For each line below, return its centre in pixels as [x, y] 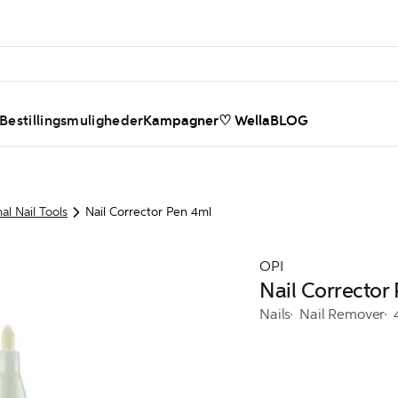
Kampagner [181, 121]
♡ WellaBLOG [264, 121]
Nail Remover [342, 314]
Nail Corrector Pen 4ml [148, 212]
